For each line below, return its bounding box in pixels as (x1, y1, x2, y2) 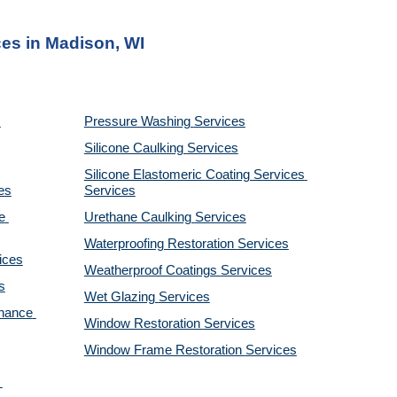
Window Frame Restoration (83, 343, 245, 357)
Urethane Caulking (83, 210, 195, 224)
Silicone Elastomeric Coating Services (83, 167, 305, 182)
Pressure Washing (83, 114, 194, 128)
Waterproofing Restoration (83, 237, 237, 251)
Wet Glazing (83, 290, 159, 304)
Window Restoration (83, 316, 204, 331)
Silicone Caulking (83, 141, 187, 155)
